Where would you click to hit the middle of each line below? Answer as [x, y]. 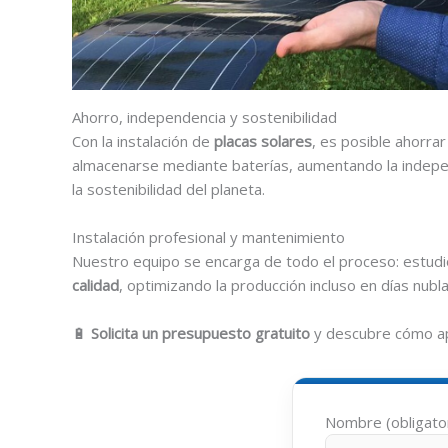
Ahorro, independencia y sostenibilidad [204, 116]
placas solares [263, 140]
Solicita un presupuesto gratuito [200, 332]
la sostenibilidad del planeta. [168, 188]
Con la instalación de [143, 140]
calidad [95, 284]
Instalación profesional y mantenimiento [208, 236]
